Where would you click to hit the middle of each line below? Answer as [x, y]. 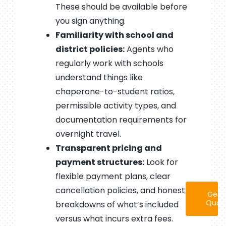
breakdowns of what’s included [117, 205]
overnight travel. [88, 134]
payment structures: [100, 162]
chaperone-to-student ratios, [115, 92]
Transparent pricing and [108, 148]
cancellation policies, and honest [120, 191]
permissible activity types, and [116, 106]
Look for [161, 162]
